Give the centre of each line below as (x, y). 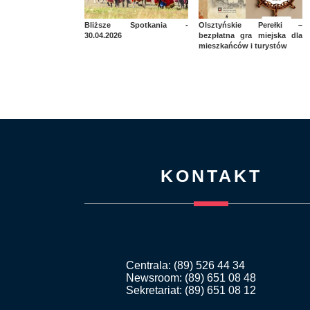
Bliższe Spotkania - (136, 25)
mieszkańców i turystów (243, 46)
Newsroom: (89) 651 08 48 (191, 278)
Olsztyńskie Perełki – (250, 25)
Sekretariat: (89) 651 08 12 (191, 291)
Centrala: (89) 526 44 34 (185, 266)
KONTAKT (211, 176)
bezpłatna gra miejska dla (250, 36)
